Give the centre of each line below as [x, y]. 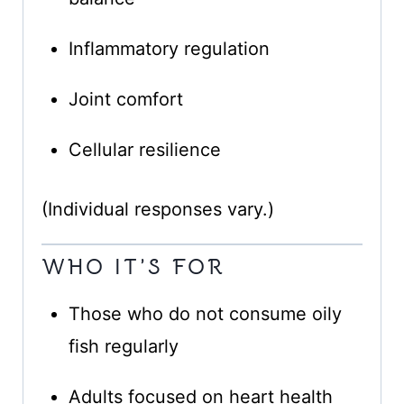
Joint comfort [125, 100]
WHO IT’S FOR [133, 267]
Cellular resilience [144, 150]
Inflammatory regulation [169, 49]
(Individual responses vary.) [157, 210]
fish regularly [123, 347]
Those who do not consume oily [205, 314]
